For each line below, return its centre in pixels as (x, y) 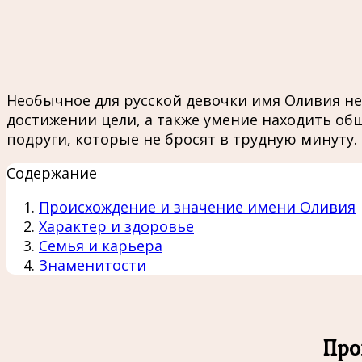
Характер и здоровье (116, 226)
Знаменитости (93, 265)
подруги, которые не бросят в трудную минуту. (182, 139)
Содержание (52, 173)
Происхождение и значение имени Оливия (197, 206)
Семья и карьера (101, 245)
